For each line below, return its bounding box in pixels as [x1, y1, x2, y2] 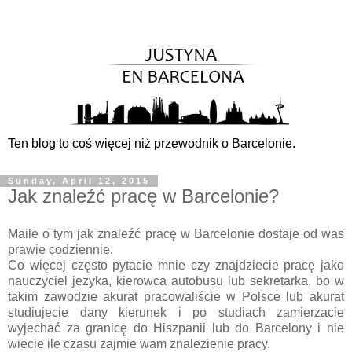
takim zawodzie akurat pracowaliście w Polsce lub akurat [8, 290, 344, 304]
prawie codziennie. [8, 243, 116, 257]
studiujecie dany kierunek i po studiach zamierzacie [8, 306, 344, 320]
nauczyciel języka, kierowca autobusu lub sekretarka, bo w [8, 274, 344, 288]
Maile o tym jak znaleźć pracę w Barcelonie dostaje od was [8, 227, 344, 241]
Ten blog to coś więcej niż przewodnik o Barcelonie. [8, 137, 295, 151]
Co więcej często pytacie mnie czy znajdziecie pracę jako [8, 258, 344, 273]
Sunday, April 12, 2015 [8, 176, 150, 186]
